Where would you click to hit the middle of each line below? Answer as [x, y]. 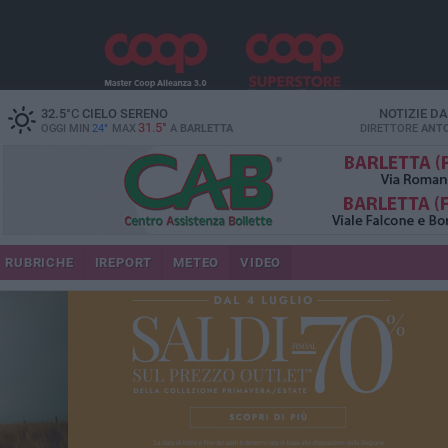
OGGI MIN [65, 128]
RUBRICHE [39, 262]
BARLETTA [206, 128]
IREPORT [123, 262]
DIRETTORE [390, 128]
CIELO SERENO [123, 113]
